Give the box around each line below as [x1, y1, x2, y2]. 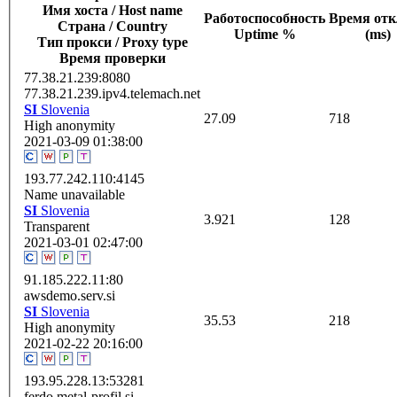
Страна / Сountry [57, 18, 167, 34]
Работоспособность [204, 10, 325, 26]
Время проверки [58, 50, 166, 66]
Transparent [24, 218, 90, 234]
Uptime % [233, 26, 296, 42]
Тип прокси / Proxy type [36, 34, 188, 50]
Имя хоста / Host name [42, 2, 183, 18]
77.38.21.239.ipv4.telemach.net [24, 85, 200, 101]
